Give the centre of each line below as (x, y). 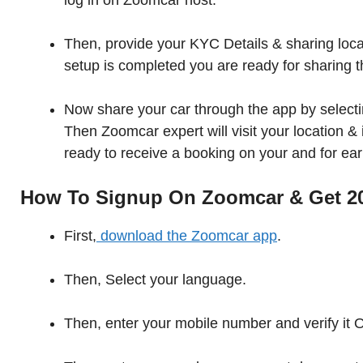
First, (80, 236)
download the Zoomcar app (187, 236)
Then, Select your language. (155, 280)
